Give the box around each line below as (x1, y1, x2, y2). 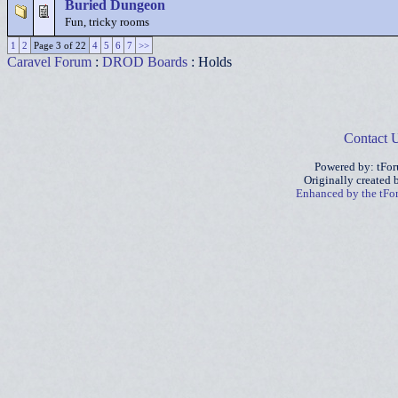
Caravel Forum (7, 54, 92, 69)
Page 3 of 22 (34, 40, 86, 51)
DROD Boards (102, 54, 187, 69)
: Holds (187, 54, 232, 69)
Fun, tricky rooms (65, 16, 149, 28)
